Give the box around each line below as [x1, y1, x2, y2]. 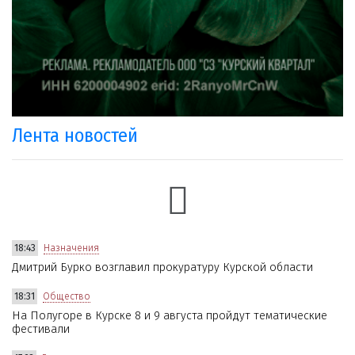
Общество [43, 290, 90, 302]
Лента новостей [12, 124, 138, 147]
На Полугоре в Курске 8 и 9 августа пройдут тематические [12, 308, 327, 323]
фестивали [12, 322, 70, 336]
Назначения [44, 242, 99, 254]
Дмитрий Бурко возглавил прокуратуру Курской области [12, 260, 313, 274]
